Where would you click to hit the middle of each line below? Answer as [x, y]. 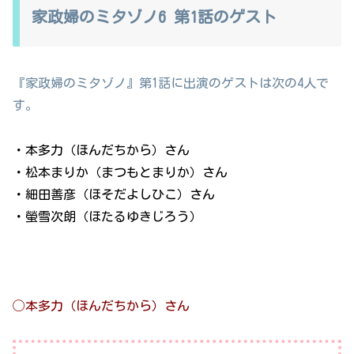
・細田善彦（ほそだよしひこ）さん [114, 194]
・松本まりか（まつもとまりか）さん [120, 172]
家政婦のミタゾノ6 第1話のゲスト [154, 16]
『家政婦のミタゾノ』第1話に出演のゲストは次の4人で [171, 83]
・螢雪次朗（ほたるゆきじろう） [107, 216]
